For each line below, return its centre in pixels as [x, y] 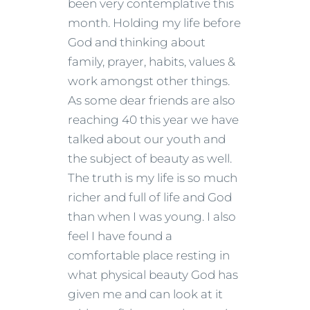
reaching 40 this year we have [153, 119]
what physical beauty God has [153, 274]
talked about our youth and [147, 139]
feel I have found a [120, 236]
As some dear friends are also [152, 100]
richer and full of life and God [150, 197]
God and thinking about [137, 42]
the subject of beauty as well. [150, 158]
